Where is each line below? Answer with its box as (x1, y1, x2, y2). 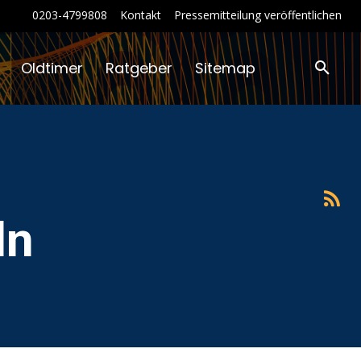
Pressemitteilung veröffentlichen (174, 7, 342, 23)
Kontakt (120, 7, 161, 23)
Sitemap (195, 58, 256, 78)
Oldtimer (21, 58, 84, 78)
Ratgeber (106, 58, 173, 78)
